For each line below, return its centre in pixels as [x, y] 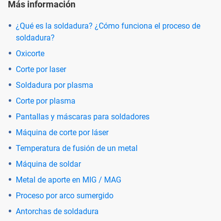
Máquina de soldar [48, 164]
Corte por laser [41, 69]
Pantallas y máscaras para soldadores [83, 116]
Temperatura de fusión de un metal [77, 148]
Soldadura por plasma [55, 85]
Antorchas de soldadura [57, 211]
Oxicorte [30, 53]
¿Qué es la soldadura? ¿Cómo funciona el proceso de [108, 26]
